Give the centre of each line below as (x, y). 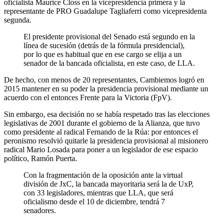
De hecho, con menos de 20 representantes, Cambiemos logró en (104, 80)
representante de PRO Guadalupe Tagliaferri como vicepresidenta (105, 11)
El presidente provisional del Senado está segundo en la (109, 36)
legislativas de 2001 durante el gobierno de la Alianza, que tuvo (102, 123)
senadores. (40, 210)
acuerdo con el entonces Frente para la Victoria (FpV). (88, 97)
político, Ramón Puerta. (41, 158)
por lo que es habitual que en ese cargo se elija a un (103, 54)
